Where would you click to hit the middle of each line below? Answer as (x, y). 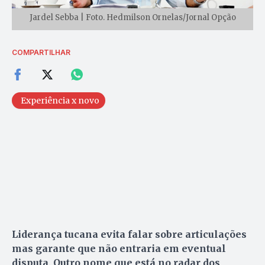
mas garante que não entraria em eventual (119, 248)
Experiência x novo (60, 100)
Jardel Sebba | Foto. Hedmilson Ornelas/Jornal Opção (132, 17)
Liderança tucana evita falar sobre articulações (129, 234)
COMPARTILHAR (41, 52)
